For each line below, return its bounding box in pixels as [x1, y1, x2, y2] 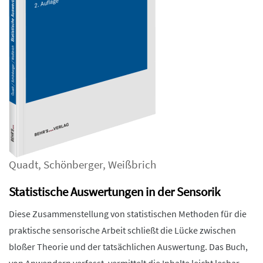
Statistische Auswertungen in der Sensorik [9, 184, 220, 200]
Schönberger [43, 158, 103, 171]
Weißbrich [108, 158, 156, 171]
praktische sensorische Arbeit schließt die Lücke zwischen [9, 224, 236, 236]
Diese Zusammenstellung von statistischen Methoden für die [9, 208, 247, 220]
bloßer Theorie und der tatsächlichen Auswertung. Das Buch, [9, 241, 248, 252]
